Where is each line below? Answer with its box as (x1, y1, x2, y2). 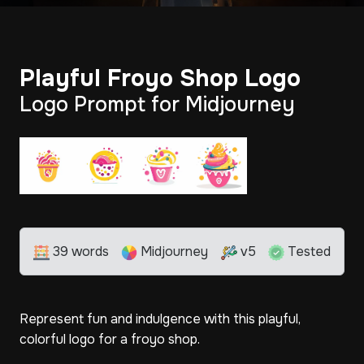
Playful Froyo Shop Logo (19, 63, 301, 93)
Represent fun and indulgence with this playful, (19, 310, 301, 327)
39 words (50, 243, 109, 260)
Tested (284, 243, 331, 260)
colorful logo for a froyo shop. (19, 331, 200, 348)
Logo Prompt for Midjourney (19, 92, 295, 118)
